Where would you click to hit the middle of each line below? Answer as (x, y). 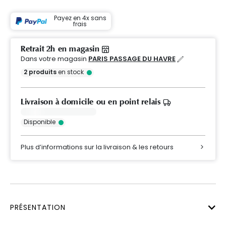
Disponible (40, 122)
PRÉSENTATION (38, 207)
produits (43, 72)
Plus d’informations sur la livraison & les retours (97, 147)
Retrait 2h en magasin (62, 49)
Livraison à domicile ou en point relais (92, 102)
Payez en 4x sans (80, 18)
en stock (70, 72)
